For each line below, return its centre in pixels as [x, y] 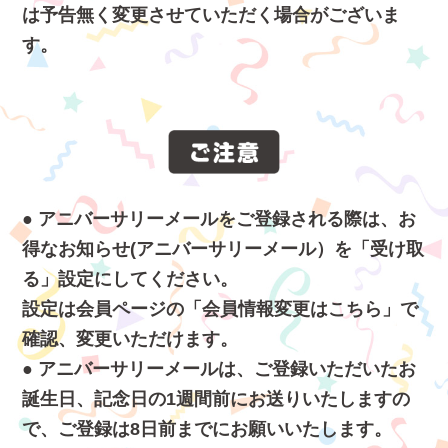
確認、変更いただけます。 [130, 338]
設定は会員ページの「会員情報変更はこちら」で [220, 308]
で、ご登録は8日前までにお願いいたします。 [207, 428]
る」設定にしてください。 [130, 278]
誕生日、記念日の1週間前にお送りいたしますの [216, 398]
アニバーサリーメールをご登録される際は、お [225, 218]
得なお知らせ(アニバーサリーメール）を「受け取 [223, 248]
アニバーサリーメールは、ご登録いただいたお [225, 368]
